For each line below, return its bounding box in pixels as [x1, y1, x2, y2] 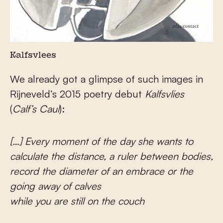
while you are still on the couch [10, 195, 144, 208]
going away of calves [10, 180, 101, 193]
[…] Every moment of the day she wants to [10, 135, 193, 148]
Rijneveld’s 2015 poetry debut [10, 88, 145, 101]
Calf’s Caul [12, 103, 59, 115]
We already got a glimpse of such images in [10, 73, 203, 86]
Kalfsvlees [10, 52, 56, 60]
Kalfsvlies [145, 88, 184, 101]
